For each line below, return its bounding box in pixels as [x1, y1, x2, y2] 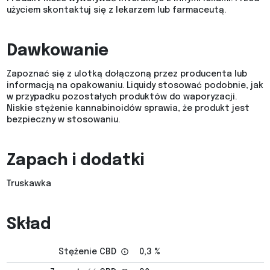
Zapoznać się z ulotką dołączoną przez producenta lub [6, 70, 247, 79]
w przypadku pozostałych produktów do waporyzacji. [6, 93, 237, 102]
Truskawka [6, 180, 51, 189]
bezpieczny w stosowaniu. [6, 116, 120, 125]
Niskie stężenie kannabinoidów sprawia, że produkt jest [6, 104, 250, 113]
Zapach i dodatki [6, 152, 144, 169]
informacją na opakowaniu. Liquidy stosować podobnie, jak [6, 81, 263, 90]
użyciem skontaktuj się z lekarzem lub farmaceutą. [6, 6, 226, 15]
